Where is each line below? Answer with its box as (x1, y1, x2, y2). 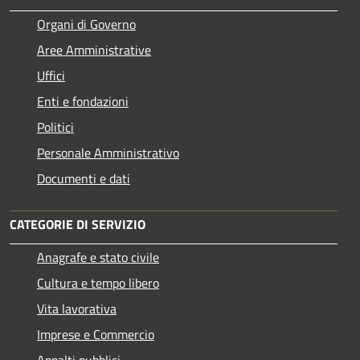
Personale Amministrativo (37, 143, 179, 163)
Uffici (37, 66, 65, 86)
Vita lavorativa (37, 299, 117, 319)
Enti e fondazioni (37, 92, 129, 112)
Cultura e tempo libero (37, 273, 159, 293)
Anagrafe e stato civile (37, 247, 159, 268)
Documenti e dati (37, 169, 130, 189)
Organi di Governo (37, 14, 136, 35)
